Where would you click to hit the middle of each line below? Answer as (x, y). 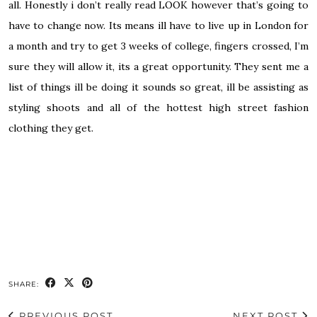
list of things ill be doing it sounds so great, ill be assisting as (158, 87)
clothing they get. (51, 128)
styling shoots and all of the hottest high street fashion (158, 108)
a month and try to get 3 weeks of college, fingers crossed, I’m (158, 46)
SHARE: (25, 284)
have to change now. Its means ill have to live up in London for (158, 26)
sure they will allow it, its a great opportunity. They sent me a (158, 67)
